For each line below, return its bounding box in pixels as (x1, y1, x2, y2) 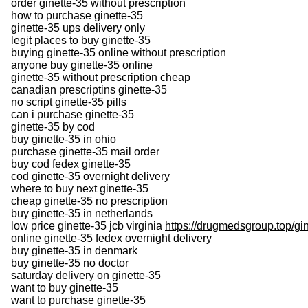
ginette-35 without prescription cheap (11, 71, 190, 83)
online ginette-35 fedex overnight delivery (11, 232, 212, 244)
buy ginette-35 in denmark (11, 244, 137, 256)
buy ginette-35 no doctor (11, 256, 129, 269)
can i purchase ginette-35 (11, 108, 134, 120)
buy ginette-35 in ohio (11, 133, 116, 145)
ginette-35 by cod (11, 120, 95, 133)
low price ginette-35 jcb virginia (11, 219, 165, 232)
